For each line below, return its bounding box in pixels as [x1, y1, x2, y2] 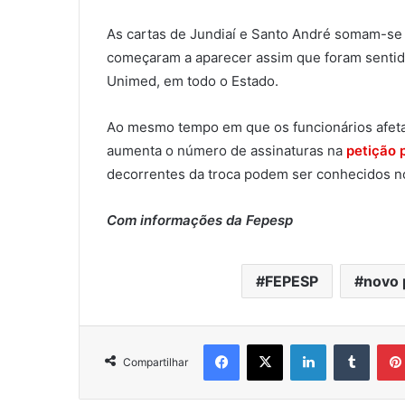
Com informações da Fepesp [107, 212, 293, 230]
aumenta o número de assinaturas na [107, 142, 346, 160]
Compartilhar [123, 355, 188, 370]
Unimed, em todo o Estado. [107, 72, 278, 90]
